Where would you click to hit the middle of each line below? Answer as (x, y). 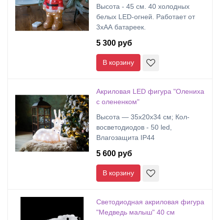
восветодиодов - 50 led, (134, 127)
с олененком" (118, 102)
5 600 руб (114, 153)
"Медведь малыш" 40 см (136, 212)
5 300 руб (114, 43)
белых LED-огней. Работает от (146, 17)
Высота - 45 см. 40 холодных (143, 6)
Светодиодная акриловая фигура (150, 202)
